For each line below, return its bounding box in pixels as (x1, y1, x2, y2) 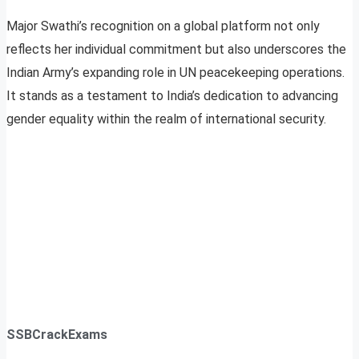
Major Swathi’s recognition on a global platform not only (6, 18, 320, 34)
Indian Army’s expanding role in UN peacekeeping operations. (6, 65, 345, 81)
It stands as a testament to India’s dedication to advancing (6, 88, 338, 104)
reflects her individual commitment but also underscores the (6, 42, 346, 58)
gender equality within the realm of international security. (6, 111, 326, 127)
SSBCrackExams (6, 327, 107, 343)
